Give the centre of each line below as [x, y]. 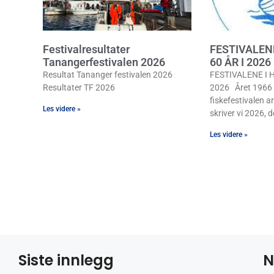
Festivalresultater [86, 49]
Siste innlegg [66, 260]
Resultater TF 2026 [79, 87]
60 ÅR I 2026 [240, 62]
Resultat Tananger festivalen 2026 [108, 74]
